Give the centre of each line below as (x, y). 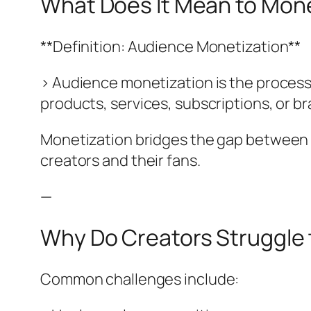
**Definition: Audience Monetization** (171, 46)
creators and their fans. (120, 160)
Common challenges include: (140, 279)
